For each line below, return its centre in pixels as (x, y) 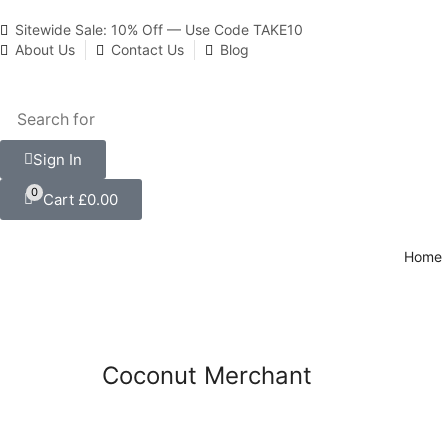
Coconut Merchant (207, 375)
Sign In (57, 159)
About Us (45, 49)
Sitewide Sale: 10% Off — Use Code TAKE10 (159, 29)
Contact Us (147, 49)
